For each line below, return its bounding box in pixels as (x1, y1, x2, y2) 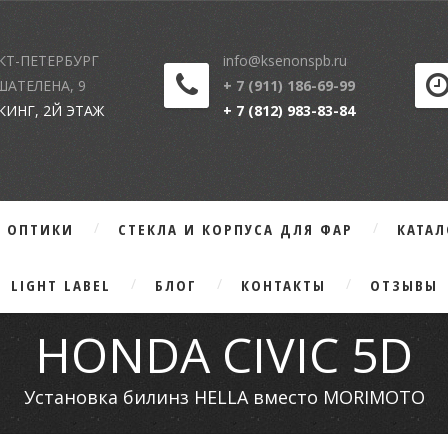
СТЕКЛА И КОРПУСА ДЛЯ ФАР (117, 219, 353, 239)
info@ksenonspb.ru (223, 51, 347, 70)
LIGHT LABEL (10, 275, 111, 295)
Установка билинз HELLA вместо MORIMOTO (23, 385, 425, 409)
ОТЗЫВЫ (369, 275, 438, 295)
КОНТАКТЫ (240, 275, 326, 295)
